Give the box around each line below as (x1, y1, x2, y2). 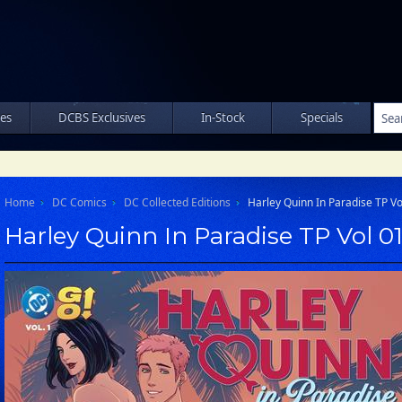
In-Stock (200, 109, 245, 126)
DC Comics (52, 195, 107, 210)
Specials (300, 109, 343, 126)
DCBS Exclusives (58, 109, 145, 126)
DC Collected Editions (124, 195, 231, 210)
